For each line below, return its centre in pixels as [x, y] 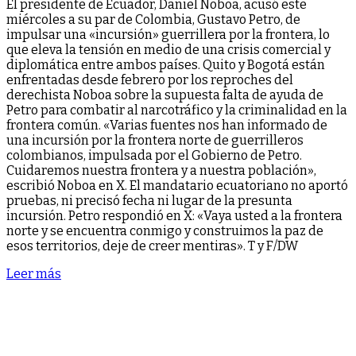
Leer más [34, 274]
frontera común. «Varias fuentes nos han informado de [167, 126]
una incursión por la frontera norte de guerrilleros [155, 141]
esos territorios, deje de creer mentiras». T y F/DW [152, 246]
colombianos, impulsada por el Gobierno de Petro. [154, 156]
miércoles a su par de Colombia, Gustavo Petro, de [153, 20]
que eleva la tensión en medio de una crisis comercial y [168, 50]
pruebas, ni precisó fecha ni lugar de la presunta [149, 201]
